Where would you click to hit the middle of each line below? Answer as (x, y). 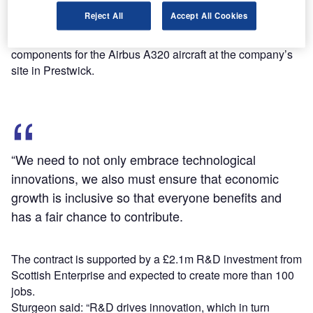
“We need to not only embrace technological (133, 160)
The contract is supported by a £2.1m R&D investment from (156, 259)
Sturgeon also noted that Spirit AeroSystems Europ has (147, 22)
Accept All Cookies (209, 15)
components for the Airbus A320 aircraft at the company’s (152, 54)
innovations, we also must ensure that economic (145, 179)
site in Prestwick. (53, 71)
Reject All (104, 15)
